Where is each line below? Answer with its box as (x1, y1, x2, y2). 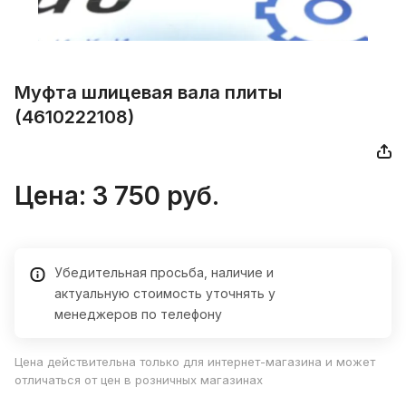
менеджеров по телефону (54, 306, 222, 323)
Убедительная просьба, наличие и (54, 265, 274, 281)
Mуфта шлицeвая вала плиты (14, 82, 282, 104)
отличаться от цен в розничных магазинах (14, 372, 263, 388)
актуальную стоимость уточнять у (54, 285, 275, 302)
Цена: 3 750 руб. (14, 180, 219, 212)
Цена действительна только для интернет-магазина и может (14, 354, 375, 370)
